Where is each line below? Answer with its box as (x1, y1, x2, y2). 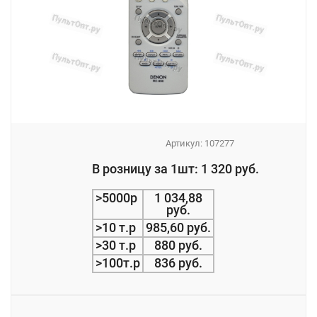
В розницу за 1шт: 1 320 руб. (92, 162, 259, 177)
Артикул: (166, 138, 204, 149)
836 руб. (154, 256, 202, 271)
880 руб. (154, 238, 202, 253)
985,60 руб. (146, 221, 211, 236)
